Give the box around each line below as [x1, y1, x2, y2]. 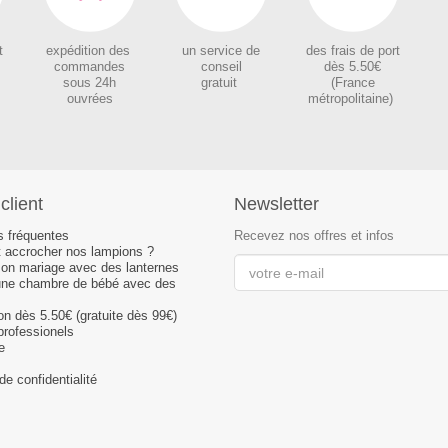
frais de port [326, 44, 400, 59]
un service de [182, 44, 261, 59]
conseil [200, 60, 242, 75]
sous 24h [63, 76, 117, 91]
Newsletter [233, 194, 319, 215]
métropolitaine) [308, 92, 398, 107]
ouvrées [66, 92, 113, 107]
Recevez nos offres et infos [233, 228, 394, 244]
